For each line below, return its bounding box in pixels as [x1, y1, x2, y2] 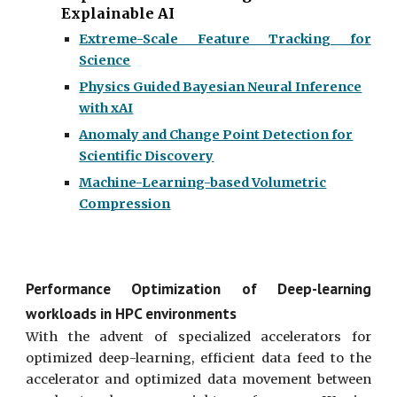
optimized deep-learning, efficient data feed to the [26, 350, 371, 366]
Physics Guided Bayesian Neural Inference [79, 79, 362, 96]
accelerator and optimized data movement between [26, 371, 371, 387]
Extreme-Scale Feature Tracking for [79, 31, 371, 48]
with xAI [79, 100, 134, 117]
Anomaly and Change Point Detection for [79, 127, 354, 144]
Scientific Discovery [79, 148, 214, 165]
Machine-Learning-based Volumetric [79, 175, 327, 191]
